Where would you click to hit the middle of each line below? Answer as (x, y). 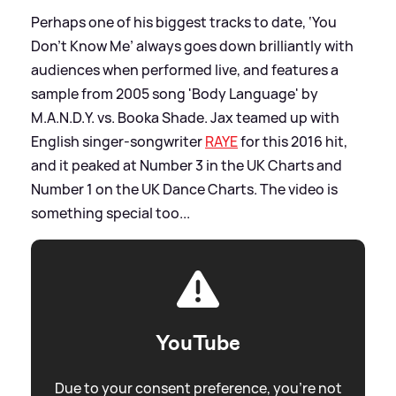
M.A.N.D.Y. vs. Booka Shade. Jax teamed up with (185, 118)
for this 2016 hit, (293, 142)
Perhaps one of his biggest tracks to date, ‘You (184, 23)
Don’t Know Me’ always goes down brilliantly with (192, 46)
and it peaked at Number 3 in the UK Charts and (187, 166)
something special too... (110, 213)
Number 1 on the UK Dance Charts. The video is (184, 190)
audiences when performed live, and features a (185, 70)
